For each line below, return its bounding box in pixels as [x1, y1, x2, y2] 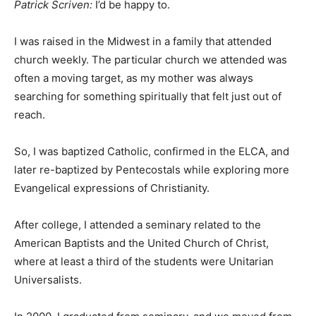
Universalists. [14, 272, 82, 286]
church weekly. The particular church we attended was [14, 52, 287, 66]
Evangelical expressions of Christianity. [14, 181, 209, 195]
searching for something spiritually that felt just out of [14, 89, 281, 103]
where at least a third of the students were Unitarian [14, 254, 274, 268]
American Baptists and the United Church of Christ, [14, 236, 269, 250]
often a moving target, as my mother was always [14, 71, 253, 85]
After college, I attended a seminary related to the [14, 217, 261, 231]
